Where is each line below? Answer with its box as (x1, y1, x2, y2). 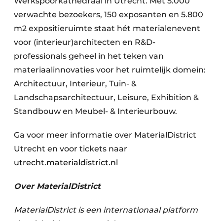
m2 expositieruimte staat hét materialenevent (14, 23, 200, 33)
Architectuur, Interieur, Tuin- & (14, 78, 137, 88)
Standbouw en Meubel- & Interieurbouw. (14, 106, 177, 116)
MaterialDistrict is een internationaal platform (14, 205, 198, 215)
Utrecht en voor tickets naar (14, 144, 127, 153)
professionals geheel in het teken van (14, 51, 164, 61)
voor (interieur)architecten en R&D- (14, 37, 155, 47)
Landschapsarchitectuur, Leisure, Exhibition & (14, 92, 199, 102)
